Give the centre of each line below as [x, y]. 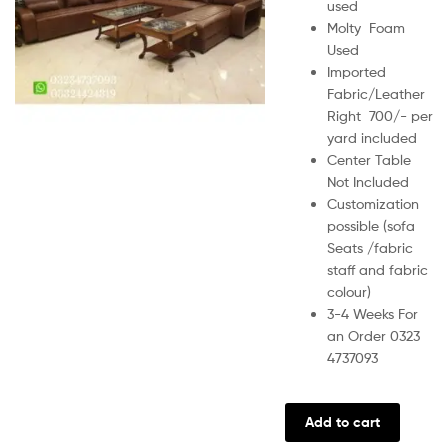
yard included [372, 137]
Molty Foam [366, 27]
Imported [356, 71]
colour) [349, 291]
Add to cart [342, 422]
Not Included [368, 181]
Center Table [369, 159]
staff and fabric [377, 269]
